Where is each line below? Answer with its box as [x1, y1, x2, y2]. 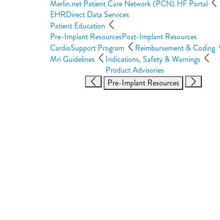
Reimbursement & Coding [135, 42, 217, 54]
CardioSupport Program [50, 42, 126, 54]
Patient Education [50, 20, 107, 31]
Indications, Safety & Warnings [106, 54, 202, 65]
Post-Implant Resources [122, 31, 197, 42]
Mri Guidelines [50, 54, 97, 65]
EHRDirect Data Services [50, 9, 129, 20]
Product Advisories [106, 64, 164, 76]
